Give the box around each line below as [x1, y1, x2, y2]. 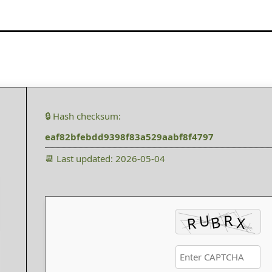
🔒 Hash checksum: [45, 110, 121, 123]
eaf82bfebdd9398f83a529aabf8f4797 [45, 131, 214, 143]
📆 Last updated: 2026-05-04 [45, 152, 165, 165]
